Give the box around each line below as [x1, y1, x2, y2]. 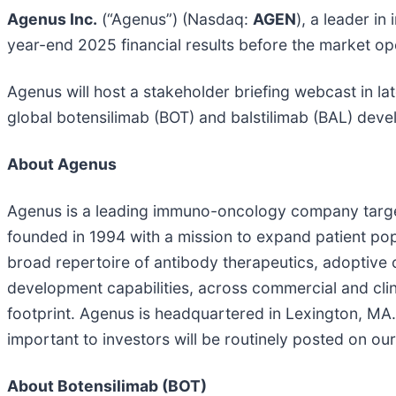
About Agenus [7, 154, 117, 173]
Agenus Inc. [7, 9, 97, 28]
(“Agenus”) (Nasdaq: [97, 9, 253, 28]
